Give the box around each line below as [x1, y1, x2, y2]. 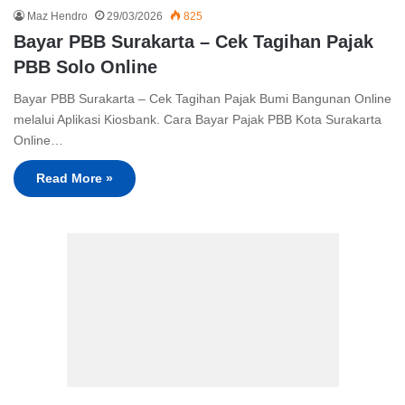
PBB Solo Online [14, 57, 157, 78]
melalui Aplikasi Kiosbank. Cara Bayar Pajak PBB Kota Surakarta [14, 112, 381, 127]
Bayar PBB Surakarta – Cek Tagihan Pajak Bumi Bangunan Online [14, 91, 391, 107]
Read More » [36, 171, 113, 186]
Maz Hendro [27, 10, 88, 24]
